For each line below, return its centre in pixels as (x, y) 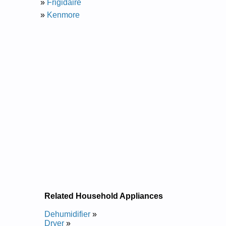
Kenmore (64, 15)
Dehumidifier (67, 214)
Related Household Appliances (104, 196)
